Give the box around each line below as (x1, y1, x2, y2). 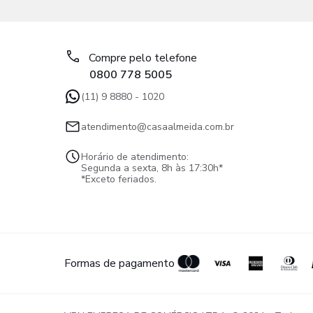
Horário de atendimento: (81, 150, 189, 163)
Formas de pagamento (64, 256, 175, 271)
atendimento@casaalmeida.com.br (81, 120, 234, 133)
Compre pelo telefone (89, 50, 197, 66)
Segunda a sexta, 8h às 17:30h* (81, 161, 223, 175)
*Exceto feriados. (81, 173, 156, 186)
